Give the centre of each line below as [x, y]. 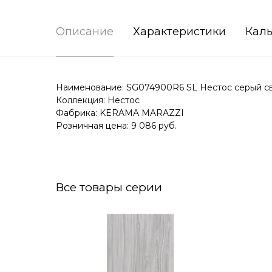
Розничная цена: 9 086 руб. [116, 125]
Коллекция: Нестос [98, 100]
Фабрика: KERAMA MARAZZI [120, 113]
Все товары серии [109, 187]
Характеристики [179, 31]
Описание [85, 31]
